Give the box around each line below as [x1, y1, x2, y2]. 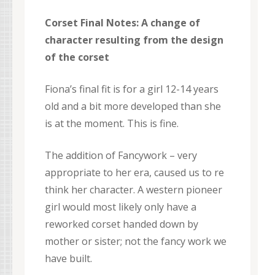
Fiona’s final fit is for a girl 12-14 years [45, 82, 219, 96]
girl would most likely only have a [45, 200, 196, 214]
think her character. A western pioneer [45, 183, 222, 197]
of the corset [45, 50, 109, 64]
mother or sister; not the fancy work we [45, 234, 227, 249]
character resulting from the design [45, 33, 223, 47]
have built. [45, 252, 92, 266]
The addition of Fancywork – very [45, 149, 197, 163]
